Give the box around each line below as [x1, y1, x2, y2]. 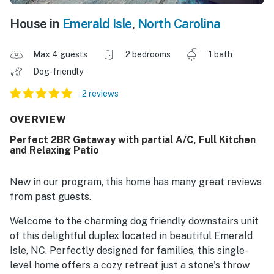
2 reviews [82, 89, 119, 99]
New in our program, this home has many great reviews [10, 176, 262, 188]
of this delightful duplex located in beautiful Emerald [10, 230, 253, 242]
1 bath [209, 50, 232, 60]
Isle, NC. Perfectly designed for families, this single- [10, 245, 248, 257]
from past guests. [10, 191, 91, 203]
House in [10, 16, 62, 32]
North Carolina [137, 16, 221, 32]
